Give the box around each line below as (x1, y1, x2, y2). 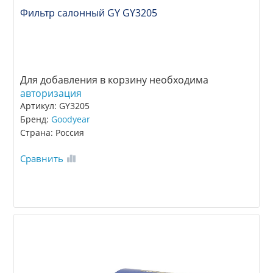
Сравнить (20, 152, 64, 165)
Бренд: (20, 113, 52, 125)
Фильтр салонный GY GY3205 (20, 5, 158, 19)
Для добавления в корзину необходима (20, 73, 209, 87)
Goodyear (51, 113, 91, 125)
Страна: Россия (20, 126, 85, 138)
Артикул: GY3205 (20, 99, 90, 112)
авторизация (20, 86, 82, 100)
